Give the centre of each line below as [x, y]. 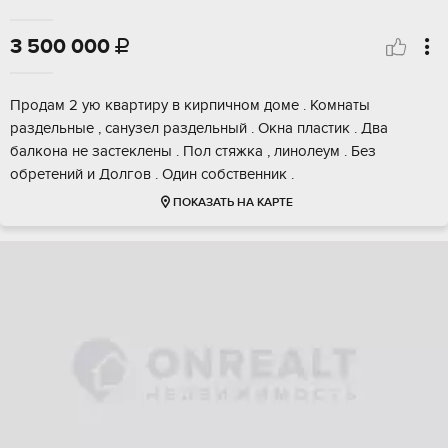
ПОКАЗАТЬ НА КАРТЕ [232, 203]
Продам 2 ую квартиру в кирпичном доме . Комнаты [190, 105]
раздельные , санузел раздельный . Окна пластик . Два [199, 128]
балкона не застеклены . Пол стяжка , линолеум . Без [193, 151]
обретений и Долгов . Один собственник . [152, 174]
